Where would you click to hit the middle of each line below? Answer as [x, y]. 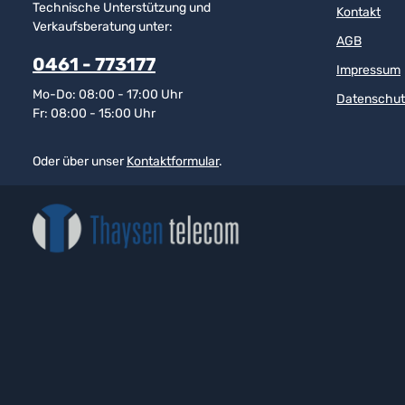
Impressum [368, 70]
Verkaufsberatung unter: [103, 26]
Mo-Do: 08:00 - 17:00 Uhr [108, 94]
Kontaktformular [173, 161]
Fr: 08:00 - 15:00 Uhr [94, 113]
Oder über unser [80, 161]
